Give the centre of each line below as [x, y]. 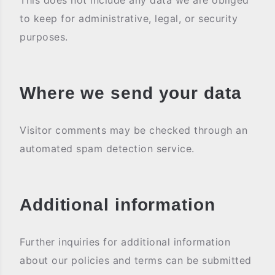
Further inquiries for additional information [125, 242]
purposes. [44, 37]
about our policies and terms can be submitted [136, 260]
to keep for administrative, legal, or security [129, 18]
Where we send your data [131, 93]
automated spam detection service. [107, 149]
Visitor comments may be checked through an [134, 130]
